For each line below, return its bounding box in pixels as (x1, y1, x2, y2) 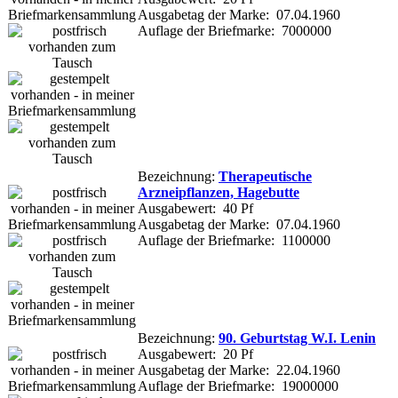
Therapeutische (219, 168, 312, 184)
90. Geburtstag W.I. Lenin (219, 330, 376, 346)
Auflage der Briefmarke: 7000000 (138, 22, 331, 38)
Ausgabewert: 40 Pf (138, 200, 253, 216)
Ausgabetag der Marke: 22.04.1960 (138, 362, 340, 378)
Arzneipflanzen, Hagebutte (138, 184, 299, 200)
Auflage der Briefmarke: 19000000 (138, 378, 338, 394)
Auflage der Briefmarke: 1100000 (138, 232, 330, 248)
